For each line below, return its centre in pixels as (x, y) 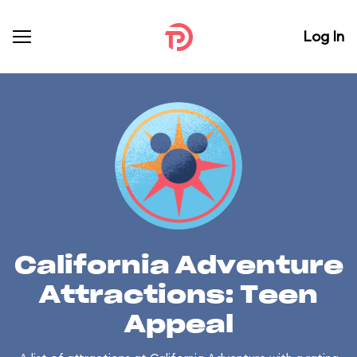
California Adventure (178, 266)
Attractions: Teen (178, 296)
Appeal (178, 325)
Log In (324, 36)
